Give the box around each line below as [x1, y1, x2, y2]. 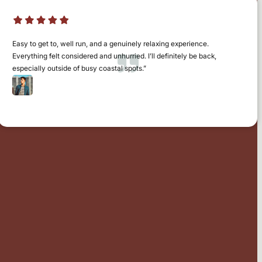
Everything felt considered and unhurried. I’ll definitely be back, [12, 51, 217, 60]
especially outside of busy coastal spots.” [12, 63, 147, 73]
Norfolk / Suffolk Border [33, 94, 109, 104]
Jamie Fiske [33, 82, 84, 95]
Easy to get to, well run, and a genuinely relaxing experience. [12, 39, 209, 48]
